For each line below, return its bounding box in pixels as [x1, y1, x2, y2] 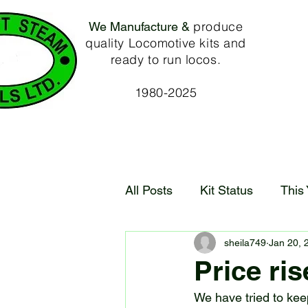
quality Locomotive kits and [85, 35, 246, 51]
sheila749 [224, 236, 266, 248]
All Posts [125, 182, 173, 197]
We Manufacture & [88, 19, 190, 34]
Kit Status [200, 182, 253, 197]
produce [189, 19, 243, 34]
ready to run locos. [110, 52, 221, 67]
